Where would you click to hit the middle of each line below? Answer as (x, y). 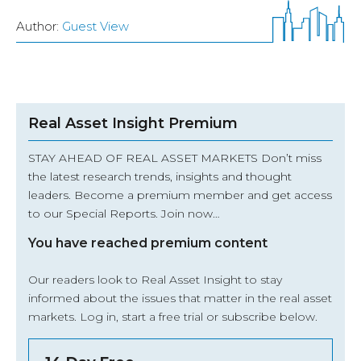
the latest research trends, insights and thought (160, 177)
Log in (98, 317)
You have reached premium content (148, 243)
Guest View (95, 27)
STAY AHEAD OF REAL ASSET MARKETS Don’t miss (175, 158)
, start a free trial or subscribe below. (217, 317)
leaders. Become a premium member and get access (180, 195)
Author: (39, 27)
